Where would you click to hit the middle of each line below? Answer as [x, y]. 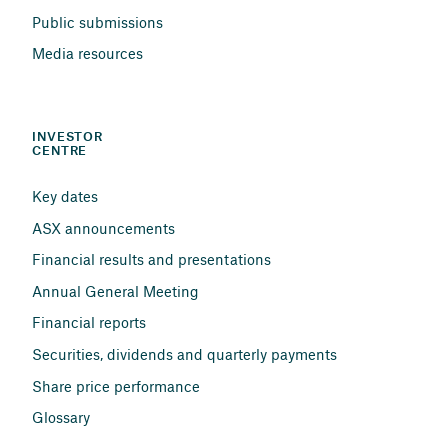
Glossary [61, 417]
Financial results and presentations [151, 259]
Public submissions [97, 21]
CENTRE [60, 151]
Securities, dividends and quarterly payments [184, 353]
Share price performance [116, 385]
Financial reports [89, 322]
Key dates [65, 196]
